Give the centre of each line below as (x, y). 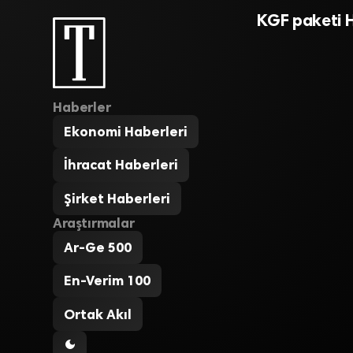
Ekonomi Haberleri (126, 132)
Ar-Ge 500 (98, 247)
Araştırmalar (94, 223)
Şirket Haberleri (117, 198)
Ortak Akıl (98, 314)
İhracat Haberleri (121, 165)
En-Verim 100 (108, 281)
